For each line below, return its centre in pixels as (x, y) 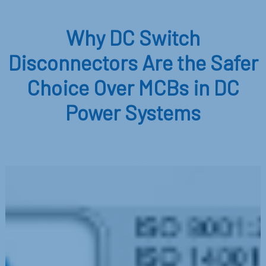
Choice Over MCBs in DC (133, 87)
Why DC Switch (133, 37)
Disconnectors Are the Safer (133, 62)
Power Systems (133, 112)
